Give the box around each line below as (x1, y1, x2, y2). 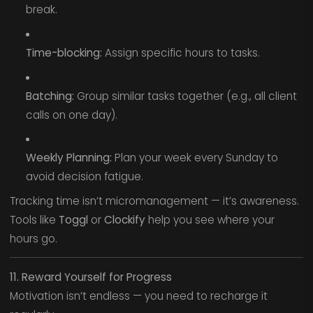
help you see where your (145, 212, 275, 227)
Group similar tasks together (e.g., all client (73, 88, 297, 103)
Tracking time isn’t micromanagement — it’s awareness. (9, 193, 299, 208)
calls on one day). (25, 107, 117, 122)
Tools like (9, 212, 59, 227)
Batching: (25, 88, 74, 103)
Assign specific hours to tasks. (101, 45, 260, 60)
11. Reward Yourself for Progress (9, 270, 172, 285)
